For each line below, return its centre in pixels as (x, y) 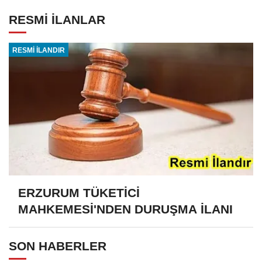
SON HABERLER (58, 246)
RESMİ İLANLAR (57, 20)
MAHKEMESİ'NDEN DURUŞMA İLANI (125, 209)
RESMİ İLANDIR (38, 50)
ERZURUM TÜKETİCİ (79, 192)
